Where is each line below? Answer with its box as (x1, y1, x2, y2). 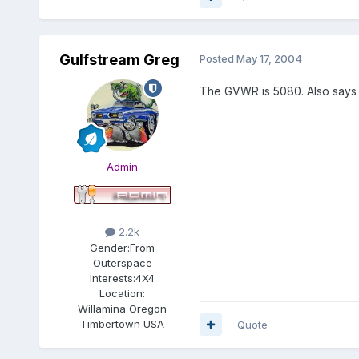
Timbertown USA (80, 317, 165, 330)
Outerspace (92, 256, 152, 269)
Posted (199, 52, 236, 66)
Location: (99, 286, 146, 300)
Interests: (90, 271, 136, 284)
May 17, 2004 (236, 52, 302, 66)
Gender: (90, 240, 131, 254)
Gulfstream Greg (58, 51, 179, 69)
